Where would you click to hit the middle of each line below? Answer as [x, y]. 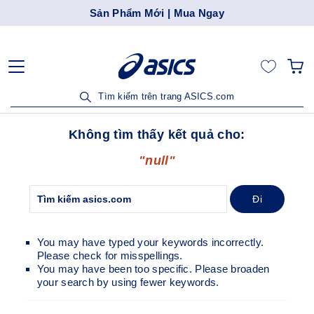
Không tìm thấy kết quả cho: [157, 135]
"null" [157, 161]
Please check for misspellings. [110, 255]
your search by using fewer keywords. [128, 282]
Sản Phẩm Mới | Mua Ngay [157, 13]
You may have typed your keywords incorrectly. [150, 242]
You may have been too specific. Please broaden [153, 268]
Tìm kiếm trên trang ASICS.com [165, 96]
